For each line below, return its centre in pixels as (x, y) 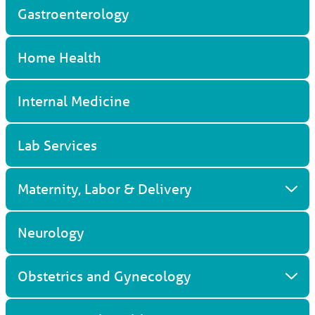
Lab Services (58, 145)
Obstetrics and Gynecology (105, 276)
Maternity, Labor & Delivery (105, 188)
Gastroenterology (74, 14)
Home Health (60, 58)
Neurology (51, 232)
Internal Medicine (74, 101)
